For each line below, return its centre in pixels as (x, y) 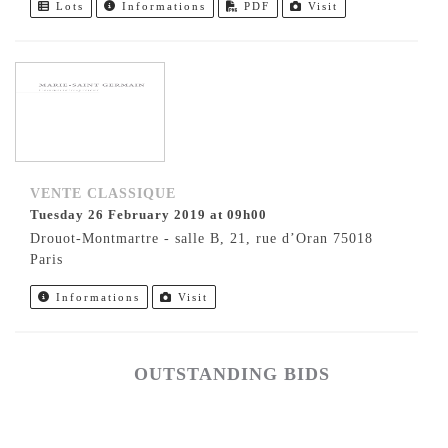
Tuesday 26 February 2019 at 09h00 (153, 215)
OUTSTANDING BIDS (231, 374)
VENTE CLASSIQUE (103, 194)
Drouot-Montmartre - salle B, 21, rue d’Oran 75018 (201, 239)
